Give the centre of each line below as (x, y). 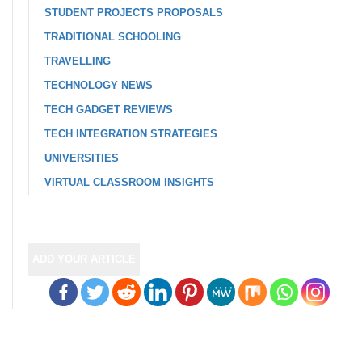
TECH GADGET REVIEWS (109, 109)
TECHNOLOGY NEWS (99, 85)
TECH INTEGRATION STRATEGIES (131, 134)
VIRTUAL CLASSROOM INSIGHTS (129, 182)
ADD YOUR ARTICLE (84, 259)
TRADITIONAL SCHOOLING (113, 37)
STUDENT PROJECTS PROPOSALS (134, 13)
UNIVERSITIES (82, 158)
